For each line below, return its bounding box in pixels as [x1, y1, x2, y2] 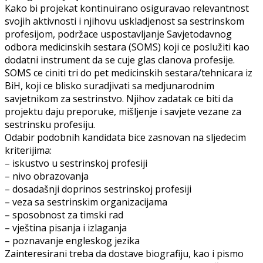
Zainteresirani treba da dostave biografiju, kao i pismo [5, 247, 244, 260]
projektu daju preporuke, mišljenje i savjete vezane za [5, 104, 241, 118]
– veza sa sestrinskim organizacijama [5, 195, 167, 208]
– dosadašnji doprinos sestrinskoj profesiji [5, 182, 191, 195]
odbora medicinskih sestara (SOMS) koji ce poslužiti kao [5, 40, 249, 53]
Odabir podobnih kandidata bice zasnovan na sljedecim [5, 130, 246, 144]
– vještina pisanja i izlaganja [5, 221, 127, 234]
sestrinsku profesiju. [5, 117, 95, 131]
